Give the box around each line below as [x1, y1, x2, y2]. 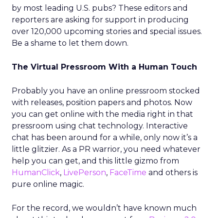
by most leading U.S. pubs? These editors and [12, 3, 188, 13]
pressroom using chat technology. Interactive [12, 121, 188, 130]
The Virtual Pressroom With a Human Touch [12, 62, 197, 72]
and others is [146, 168, 198, 177]
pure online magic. [12, 180, 84, 189]
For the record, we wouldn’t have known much [12, 203, 197, 213]
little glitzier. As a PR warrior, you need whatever [12, 145, 200, 154]
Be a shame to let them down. [12, 38, 128, 48]
